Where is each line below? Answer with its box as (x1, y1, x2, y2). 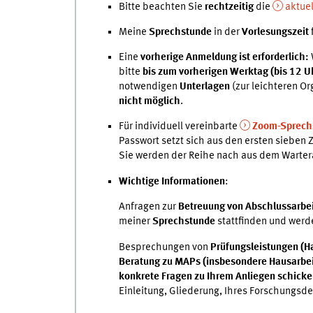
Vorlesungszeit (241, 27, 309, 38)
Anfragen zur (118, 201, 178, 213)
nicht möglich (118, 95, 180, 107)
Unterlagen (179, 80, 232, 92)
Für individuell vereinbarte (118, 121, 238, 133)
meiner (118, 216, 152, 228)
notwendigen (118, 80, 180, 92)
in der (211, 27, 242, 38)
